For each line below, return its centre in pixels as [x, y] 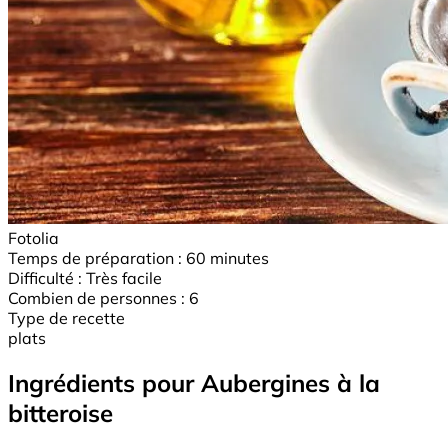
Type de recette [66, 317]
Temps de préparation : [95, 257]
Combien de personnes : [96, 297]
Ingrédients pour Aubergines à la [194, 382]
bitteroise [60, 412]
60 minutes [227, 257]
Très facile [124, 277]
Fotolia [33, 237]
